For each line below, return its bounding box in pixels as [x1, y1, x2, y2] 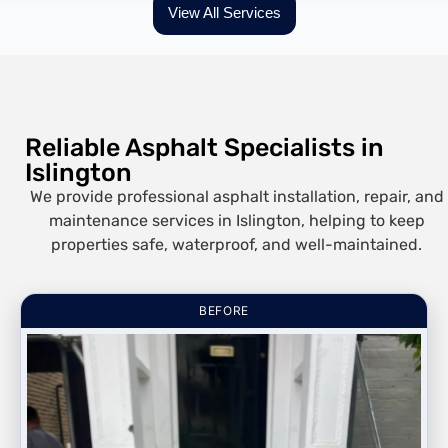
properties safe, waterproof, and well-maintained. [51, 234, 422, 254]
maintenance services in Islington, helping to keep [48, 210, 425, 230]
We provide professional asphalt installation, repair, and [29, 186, 444, 206]
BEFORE [199, 302, 249, 318]
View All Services [167, 3, 281, 21]
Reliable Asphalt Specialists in [25, 132, 384, 162]
